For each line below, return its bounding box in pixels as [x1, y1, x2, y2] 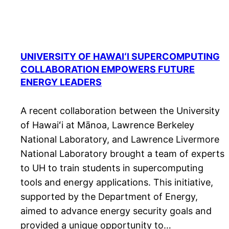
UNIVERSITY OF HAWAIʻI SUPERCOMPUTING [20, 51, 220, 62]
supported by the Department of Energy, [20, 191, 198, 202]
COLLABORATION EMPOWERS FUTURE [20, 64, 195, 75]
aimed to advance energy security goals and [20, 205, 212, 217]
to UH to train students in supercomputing [20, 163, 203, 174]
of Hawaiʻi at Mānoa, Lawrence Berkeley [20, 120, 194, 131]
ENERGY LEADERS [20, 77, 102, 88]
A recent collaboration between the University [20, 105, 220, 117]
